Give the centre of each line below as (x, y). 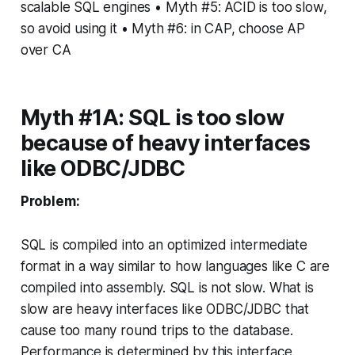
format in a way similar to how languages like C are (175, 266)
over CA (46, 50)
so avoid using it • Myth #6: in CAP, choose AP (162, 28)
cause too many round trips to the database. (157, 330)
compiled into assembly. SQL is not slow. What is (167, 287)
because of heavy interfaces (165, 143)
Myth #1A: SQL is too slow (152, 117)
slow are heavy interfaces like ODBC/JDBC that (165, 309)
